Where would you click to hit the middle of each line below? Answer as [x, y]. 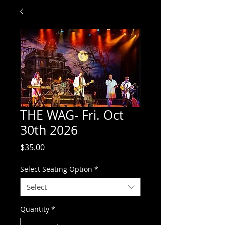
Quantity [35, 209]
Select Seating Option [56, 169]
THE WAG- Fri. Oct [72, 115]
